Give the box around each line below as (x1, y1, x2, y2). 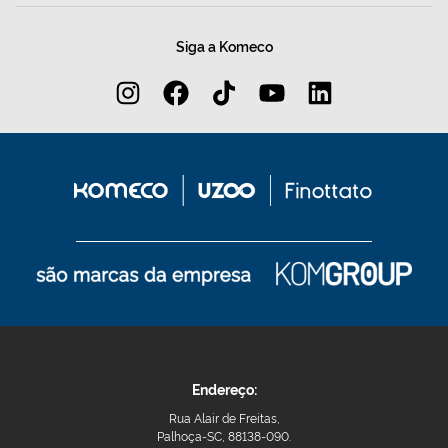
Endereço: (191, 379, 257, 399)
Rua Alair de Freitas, (168, 409, 280, 427)
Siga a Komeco (175, 36, 273, 56)
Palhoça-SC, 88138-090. (157, 427, 291, 445)
